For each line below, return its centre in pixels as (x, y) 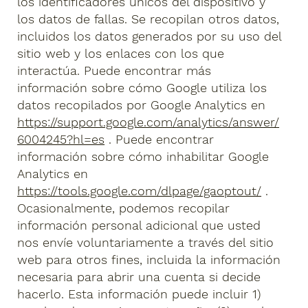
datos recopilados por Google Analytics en (142, 105)
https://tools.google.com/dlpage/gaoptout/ (140, 191)
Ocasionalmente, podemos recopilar (124, 208)
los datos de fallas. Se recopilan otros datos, (148, 19)
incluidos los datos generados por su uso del (150, 36)
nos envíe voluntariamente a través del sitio (146, 243)
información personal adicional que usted (139, 225)
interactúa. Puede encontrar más (114, 71)
